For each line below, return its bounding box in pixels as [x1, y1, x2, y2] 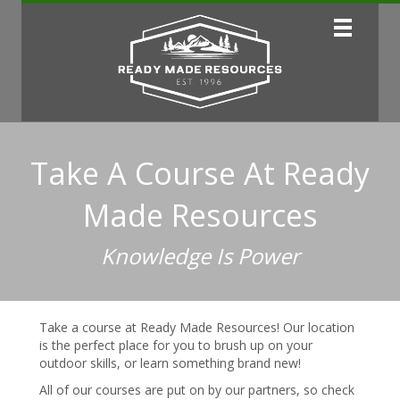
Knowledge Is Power [100, 241, 300, 271]
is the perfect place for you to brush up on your [39, 337, 312, 354]
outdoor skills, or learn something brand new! [39, 354, 301, 372]
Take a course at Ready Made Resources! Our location [39, 319, 354, 337]
